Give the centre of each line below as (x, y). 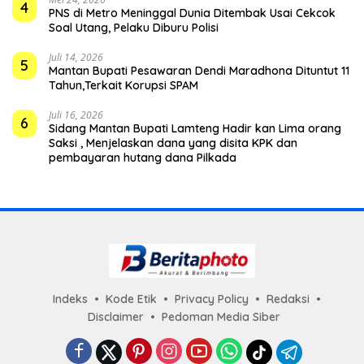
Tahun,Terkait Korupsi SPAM (123, 86)
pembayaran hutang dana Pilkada (143, 158)
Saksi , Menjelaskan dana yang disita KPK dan (173, 143)
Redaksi (288, 299)
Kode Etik (131, 299)
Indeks (70, 299)
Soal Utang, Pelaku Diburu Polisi (134, 28)
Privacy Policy (212, 299)
